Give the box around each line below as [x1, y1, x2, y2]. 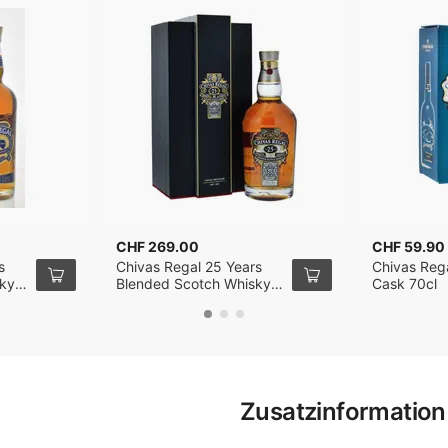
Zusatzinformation [240, 397, 446, 426]
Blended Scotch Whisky [116, 275, 271, 292]
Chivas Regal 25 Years [116, 258, 262, 275]
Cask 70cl [372, 275, 437, 292]
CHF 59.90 [372, 238, 445, 255]
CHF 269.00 [116, 238, 199, 255]
